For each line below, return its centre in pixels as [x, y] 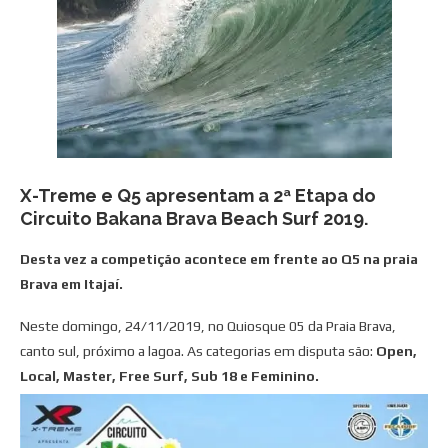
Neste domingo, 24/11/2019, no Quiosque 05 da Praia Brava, [208, 325]
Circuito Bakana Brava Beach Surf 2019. [194, 218]
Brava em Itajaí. [71, 283]
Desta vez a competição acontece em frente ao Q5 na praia [219, 258]
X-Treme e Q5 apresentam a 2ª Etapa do [198, 195]
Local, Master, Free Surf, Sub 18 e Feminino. [169, 375]
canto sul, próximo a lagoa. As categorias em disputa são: [198, 350]
